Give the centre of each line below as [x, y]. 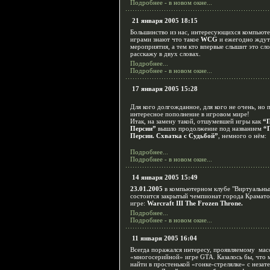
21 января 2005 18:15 [165, 20]
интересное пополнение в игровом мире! [190, 114]
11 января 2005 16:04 [165, 238]
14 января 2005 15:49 [165, 177]
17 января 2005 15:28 [165, 89]
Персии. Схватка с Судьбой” [174, 136]
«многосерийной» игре [165, 257]
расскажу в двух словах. [165, 54]
